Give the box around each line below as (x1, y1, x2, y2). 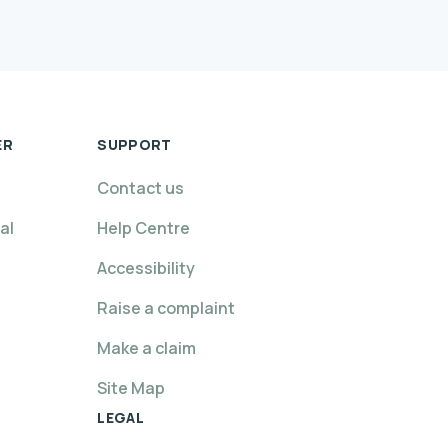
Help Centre (97, 217, 191, 239)
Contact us (97, 177, 185, 199)
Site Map (97, 377, 166, 399)
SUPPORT (97, 135, 172, 154)
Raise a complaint (97, 297, 236, 319)
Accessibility (97, 257, 196, 279)
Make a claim (97, 337, 197, 359)
